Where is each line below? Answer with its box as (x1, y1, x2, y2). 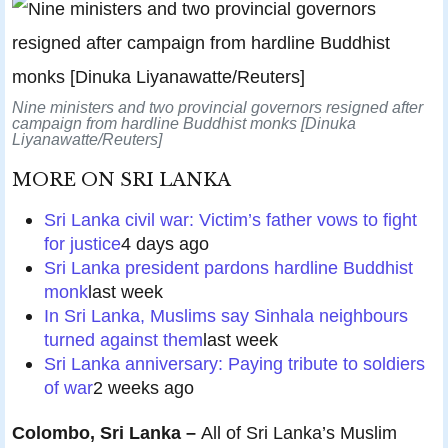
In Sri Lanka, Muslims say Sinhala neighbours (44, 305, 408, 327)
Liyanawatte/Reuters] (12, 130, 162, 149)
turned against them (44, 329, 203, 351)
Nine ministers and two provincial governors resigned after (12, 98, 423, 117)
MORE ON (12, 169, 120, 192)
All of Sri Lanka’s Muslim (196, 422, 397, 444)
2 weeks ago (93, 377, 194, 399)
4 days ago (121, 233, 209, 255)
